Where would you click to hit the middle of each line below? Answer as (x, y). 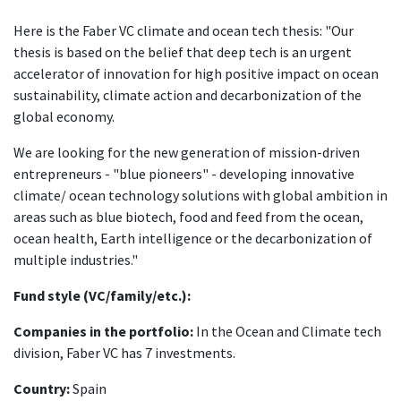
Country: (42, 389)
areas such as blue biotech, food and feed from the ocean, (188, 217)
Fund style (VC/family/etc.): (102, 296)
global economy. (64, 117)
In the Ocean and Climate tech (287, 332)
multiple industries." (76, 260)
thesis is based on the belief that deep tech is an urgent (183, 52)
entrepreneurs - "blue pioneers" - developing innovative (184, 174)
